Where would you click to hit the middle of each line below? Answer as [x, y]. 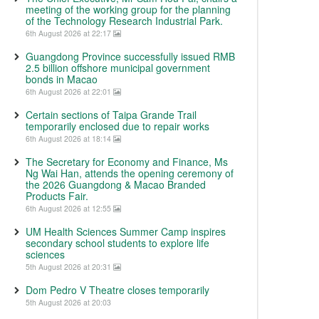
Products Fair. [57, 196]
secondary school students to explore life [117, 243]
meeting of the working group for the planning [128, 9]
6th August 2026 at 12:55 [69, 208]
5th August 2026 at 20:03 [68, 302]
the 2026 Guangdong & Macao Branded [116, 184]
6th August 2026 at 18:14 [69, 138]
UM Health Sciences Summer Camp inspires [126, 231]
